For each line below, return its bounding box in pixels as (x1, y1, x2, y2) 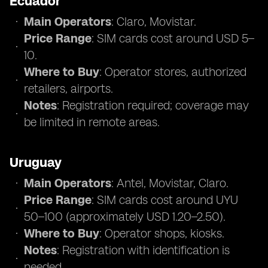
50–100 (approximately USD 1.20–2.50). (24, 209, 226, 224)
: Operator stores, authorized (99, 65, 246, 79)
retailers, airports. (24, 81, 113, 96)
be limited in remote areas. (24, 115, 160, 129)
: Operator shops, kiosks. (99, 226, 224, 240)
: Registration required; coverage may (57, 98, 249, 112)
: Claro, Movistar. (111, 14, 196, 29)
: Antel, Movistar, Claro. (111, 176, 229, 190)
